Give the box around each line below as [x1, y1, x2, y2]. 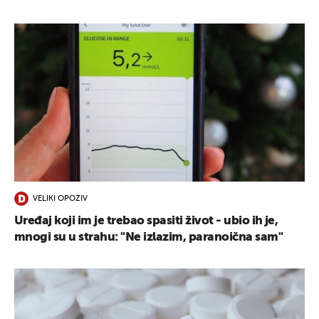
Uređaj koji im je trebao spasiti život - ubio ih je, [14, 214, 278, 227]
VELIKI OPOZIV [33, 195, 88, 204]
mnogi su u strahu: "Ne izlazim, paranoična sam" [14, 231, 283, 244]
